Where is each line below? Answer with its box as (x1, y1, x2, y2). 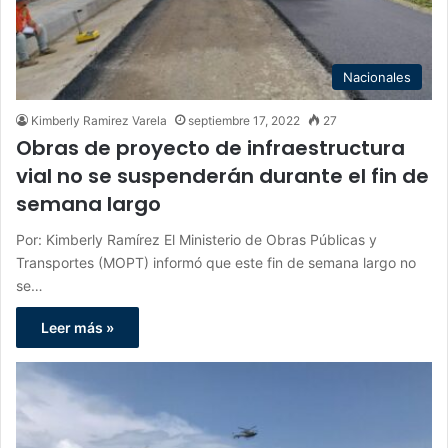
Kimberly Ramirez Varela (31, 112, 167, 128)
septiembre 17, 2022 (188, 112, 300, 128)
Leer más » (41, 318, 114, 336)
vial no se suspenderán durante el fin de (16, 161, 429, 190)
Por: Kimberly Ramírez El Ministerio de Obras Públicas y (16, 230, 377, 248)
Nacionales (343, 68, 411, 85)
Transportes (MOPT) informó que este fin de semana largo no (16, 253, 416, 271)
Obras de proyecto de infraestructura (16, 133, 405, 162)
